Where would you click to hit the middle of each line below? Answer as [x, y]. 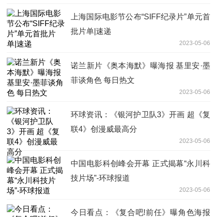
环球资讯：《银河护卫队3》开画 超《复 [140, 115]
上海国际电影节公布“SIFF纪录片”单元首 [140, 17]
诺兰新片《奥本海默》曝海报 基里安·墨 [140, 66]
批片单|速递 [91, 31]
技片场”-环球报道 [100, 178]
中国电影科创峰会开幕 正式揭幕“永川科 [140, 164]
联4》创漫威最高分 [104, 129]
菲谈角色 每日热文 [103, 80]
